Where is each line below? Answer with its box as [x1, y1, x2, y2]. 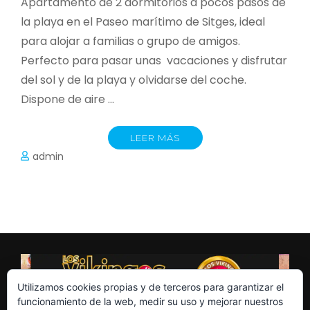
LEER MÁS [129, 131, 181, 143]
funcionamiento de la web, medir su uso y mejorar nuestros [17, 295, 283, 307]
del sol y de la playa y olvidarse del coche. [21, 71, 246, 88]
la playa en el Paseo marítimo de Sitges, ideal [21, 13, 265, 30]
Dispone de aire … [21, 91, 114, 107]
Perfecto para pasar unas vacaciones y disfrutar [21, 52, 287, 69]
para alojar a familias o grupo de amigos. [21, 33, 240, 49]
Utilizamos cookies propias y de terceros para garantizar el [17, 281, 284, 293]
